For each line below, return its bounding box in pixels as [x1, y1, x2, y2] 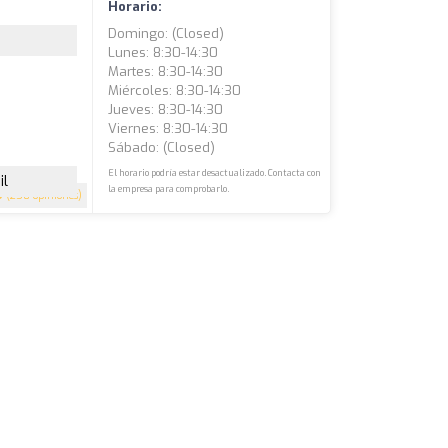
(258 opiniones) [3, 189, 83, 203]
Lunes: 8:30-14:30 [108, 44, 219, 62]
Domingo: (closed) [108, 25, 225, 43]
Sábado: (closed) [108, 139, 216, 157]
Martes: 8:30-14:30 [108, 63, 224, 81]
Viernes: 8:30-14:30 [108, 120, 229, 138]
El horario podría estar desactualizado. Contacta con [108, 167, 322, 180]
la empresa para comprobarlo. [108, 183, 230, 196]
